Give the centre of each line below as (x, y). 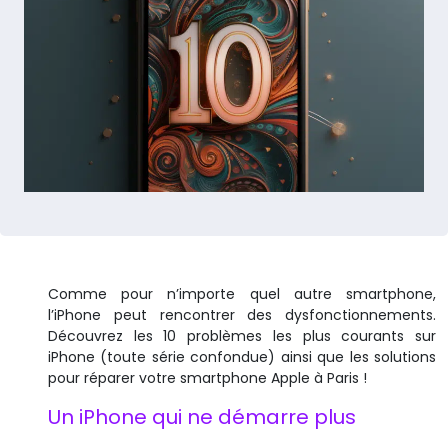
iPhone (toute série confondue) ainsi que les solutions (242, 356)
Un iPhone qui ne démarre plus (202, 416)
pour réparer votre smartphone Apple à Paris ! (207, 377)
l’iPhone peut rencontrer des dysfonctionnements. (242, 314)
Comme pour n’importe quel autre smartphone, (242, 293)
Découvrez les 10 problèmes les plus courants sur (242, 335)
